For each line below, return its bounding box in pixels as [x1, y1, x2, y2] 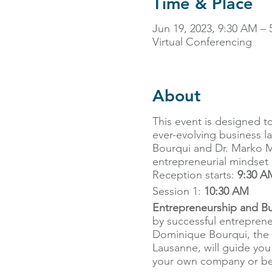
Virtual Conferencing [152, 35, 252, 49]
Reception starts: [152, 168, 237, 182]
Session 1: [152, 184, 204, 198]
